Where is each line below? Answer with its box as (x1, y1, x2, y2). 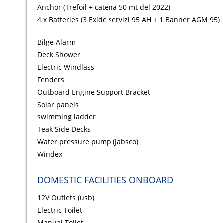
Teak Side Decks (37, 124, 91, 134)
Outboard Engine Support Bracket (37, 87, 150, 97)
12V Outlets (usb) (37, 193, 94, 203)
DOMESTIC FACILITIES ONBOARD (37, 174, 173, 186)
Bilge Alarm (37, 37, 76, 47)
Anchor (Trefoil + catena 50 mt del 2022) (37, 2, 170, 12)
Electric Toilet (37, 205, 82, 215)
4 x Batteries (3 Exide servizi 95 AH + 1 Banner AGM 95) (37, 15, 220, 25)
